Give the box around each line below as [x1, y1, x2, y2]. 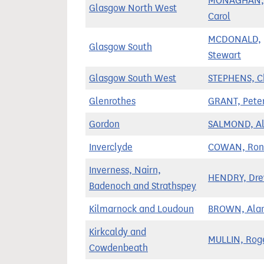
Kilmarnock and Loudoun [89, 203, 194, 214]
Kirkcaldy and [89, 226, 146, 237]
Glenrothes [89, 95, 136, 107]
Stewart [208, 49, 241, 61]
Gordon [89, 118, 120, 130]
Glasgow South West [89, 72, 176, 84]
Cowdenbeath [89, 242, 148, 253]
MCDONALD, [208, 34, 261, 45]
